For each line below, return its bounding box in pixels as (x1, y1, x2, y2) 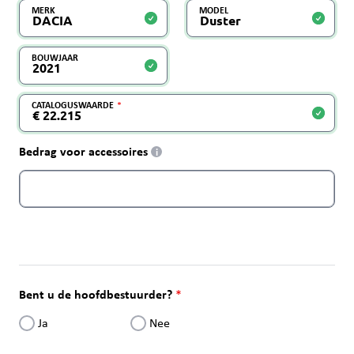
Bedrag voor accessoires (19, 142, 148, 160)
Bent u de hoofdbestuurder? (19, 285, 172, 303)
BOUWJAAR (32, 51, 78, 64)
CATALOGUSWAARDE (32, 99, 114, 111)
